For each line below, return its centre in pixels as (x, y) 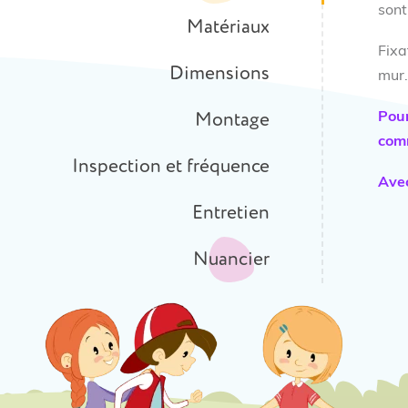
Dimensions (219, 73)
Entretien (231, 213)
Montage (232, 120)
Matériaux (228, 27)
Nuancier (231, 259)
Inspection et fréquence (171, 166)
